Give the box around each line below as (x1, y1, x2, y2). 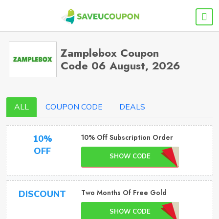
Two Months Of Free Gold (81, 188, 167, 197)
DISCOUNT (19, 188, 66, 200)
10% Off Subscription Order (81, 132, 173, 142)
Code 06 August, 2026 (61, 58, 181, 73)
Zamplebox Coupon (61, 45, 159, 61)
